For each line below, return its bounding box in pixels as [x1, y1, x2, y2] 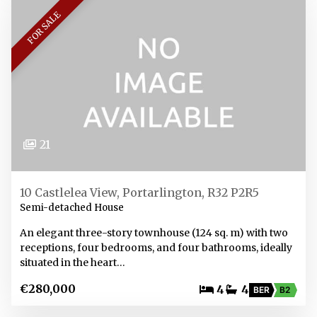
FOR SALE [25, 8, 63, 46]
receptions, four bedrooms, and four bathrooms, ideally [20, 241, 292, 254]
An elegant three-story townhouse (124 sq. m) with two [20, 226, 288, 239]
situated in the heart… [20, 256, 125, 269]
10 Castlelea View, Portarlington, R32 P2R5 [20, 185, 259, 200]
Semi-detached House [20, 202, 124, 214]
